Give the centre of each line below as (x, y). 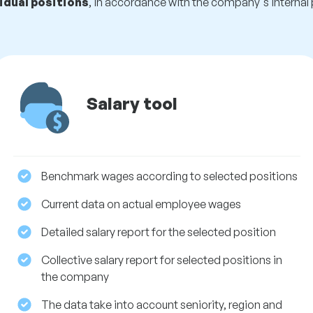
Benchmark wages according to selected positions (169, 176)
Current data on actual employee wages (141, 204)
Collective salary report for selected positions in (161, 260)
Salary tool (130, 104)
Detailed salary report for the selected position (158, 232)
